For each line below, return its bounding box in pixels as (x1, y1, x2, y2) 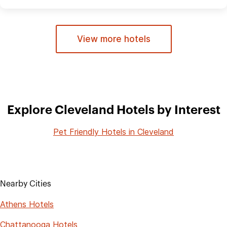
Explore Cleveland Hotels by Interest (7, 104, 220, 117)
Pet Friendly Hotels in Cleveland (53, 126, 174, 137)
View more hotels (77, 33, 150, 44)
